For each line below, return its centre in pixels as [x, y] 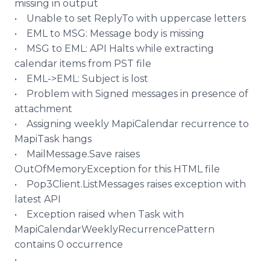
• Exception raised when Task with [99, 214]
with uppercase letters [190, 18]
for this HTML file [178, 169]
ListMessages [113, 184]
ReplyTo [114, 18]
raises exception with [195, 184]
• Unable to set [54, 18]
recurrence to [214, 124]
